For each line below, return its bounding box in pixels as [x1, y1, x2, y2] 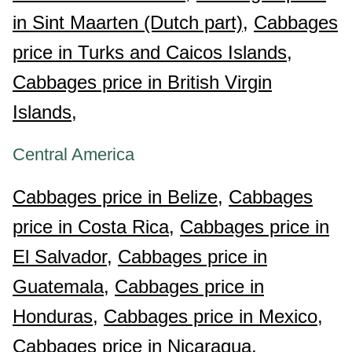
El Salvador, [13, 246, 112, 267]
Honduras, [13, 306, 98, 327]
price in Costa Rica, [13, 216, 174, 237]
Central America [13, 145, 134, 164]
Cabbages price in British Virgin [13, 71, 272, 93]
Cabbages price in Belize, [13, 186, 223, 207]
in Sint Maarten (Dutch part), [13, 12, 248, 33]
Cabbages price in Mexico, [104, 306, 323, 327]
